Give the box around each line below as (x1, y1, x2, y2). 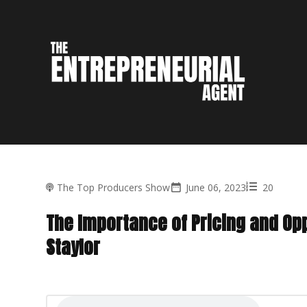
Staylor (46, 232, 101, 261)
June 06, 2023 (186, 180, 247, 194)
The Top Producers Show (57, 180, 171, 194)
